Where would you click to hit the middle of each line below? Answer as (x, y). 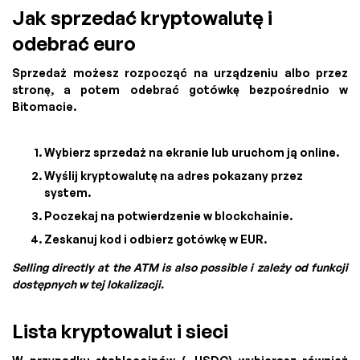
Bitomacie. (44, 106)
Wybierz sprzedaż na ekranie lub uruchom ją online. (192, 152)
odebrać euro (74, 43)
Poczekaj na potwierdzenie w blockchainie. (168, 215)
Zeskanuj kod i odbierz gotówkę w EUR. (155, 239)
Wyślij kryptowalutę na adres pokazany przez (174, 175)
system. (67, 192)
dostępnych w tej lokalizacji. (88, 284)
